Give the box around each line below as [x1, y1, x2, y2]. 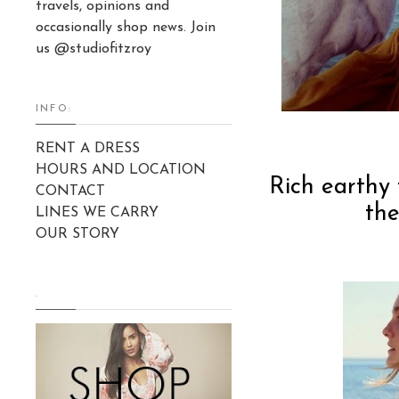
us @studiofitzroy [36, 41, 151, 56]
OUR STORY [36, 226, 119, 241]
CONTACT [36, 183, 105, 199]
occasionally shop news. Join [36, 20, 216, 35]
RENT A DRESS [36, 141, 140, 156]
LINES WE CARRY [36, 205, 159, 220]
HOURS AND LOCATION [36, 162, 206, 177]
